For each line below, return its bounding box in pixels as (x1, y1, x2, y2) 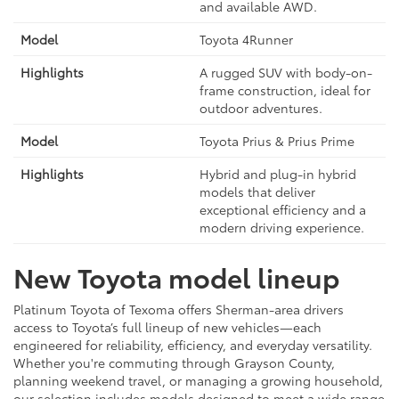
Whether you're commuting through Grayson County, (13, 354, 335, 372)
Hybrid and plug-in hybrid (199, 165, 356, 183)
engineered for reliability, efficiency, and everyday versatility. (13, 336, 372, 354)
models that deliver (199, 183, 315, 201)
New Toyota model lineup (13, 257, 340, 297)
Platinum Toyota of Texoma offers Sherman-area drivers (13, 300, 344, 319)
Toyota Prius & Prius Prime (199, 132, 354, 151)
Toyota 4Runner (199, 30, 293, 49)
